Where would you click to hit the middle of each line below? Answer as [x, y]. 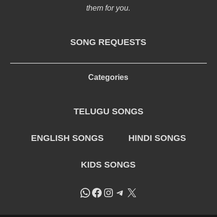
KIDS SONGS [108, 165]
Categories [108, 77]
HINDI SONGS [157, 138]
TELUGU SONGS [108, 111]
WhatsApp [105, 192]
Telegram [137, 192]
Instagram [128, 192]
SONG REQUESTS [108, 42]
